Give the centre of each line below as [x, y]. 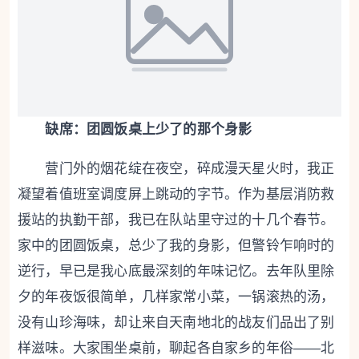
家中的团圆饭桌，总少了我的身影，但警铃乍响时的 [176, 246]
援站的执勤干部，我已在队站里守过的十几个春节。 [176, 220]
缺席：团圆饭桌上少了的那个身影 [142, 130]
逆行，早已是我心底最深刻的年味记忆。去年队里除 [176, 272]
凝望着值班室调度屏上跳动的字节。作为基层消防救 [176, 195]
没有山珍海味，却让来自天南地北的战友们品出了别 [176, 323]
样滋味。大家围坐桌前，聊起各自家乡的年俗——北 [176, 349]
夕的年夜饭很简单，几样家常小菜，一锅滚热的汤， [176, 297]
